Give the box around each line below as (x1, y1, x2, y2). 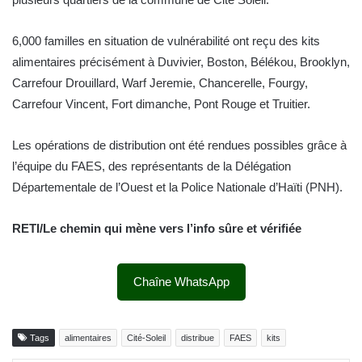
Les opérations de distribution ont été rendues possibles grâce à (12, 138, 347, 153)
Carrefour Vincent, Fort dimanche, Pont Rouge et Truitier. (12, 97, 310, 112)
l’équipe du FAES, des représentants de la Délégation (12, 159, 291, 174)
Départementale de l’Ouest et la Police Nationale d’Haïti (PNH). (12, 180, 343, 195)
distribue (181, 333, 214, 343)
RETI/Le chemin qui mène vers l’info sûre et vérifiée (12, 221, 301, 236)
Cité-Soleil (127, 333, 166, 343)
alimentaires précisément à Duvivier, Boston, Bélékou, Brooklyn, (12, 55, 350, 69)
